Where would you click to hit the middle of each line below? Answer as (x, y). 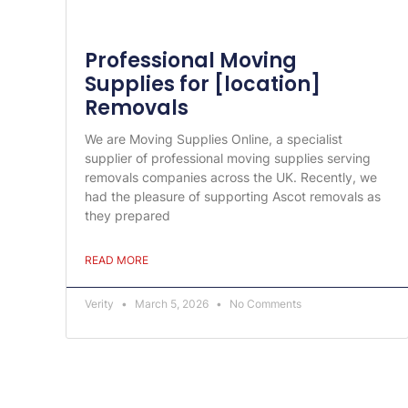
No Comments (264, 303)
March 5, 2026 (172, 303)
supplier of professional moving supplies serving (228, 158)
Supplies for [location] (203, 84)
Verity (101, 303)
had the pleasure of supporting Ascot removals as (233, 196)
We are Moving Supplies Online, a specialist (214, 138)
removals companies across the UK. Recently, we (231, 177)
